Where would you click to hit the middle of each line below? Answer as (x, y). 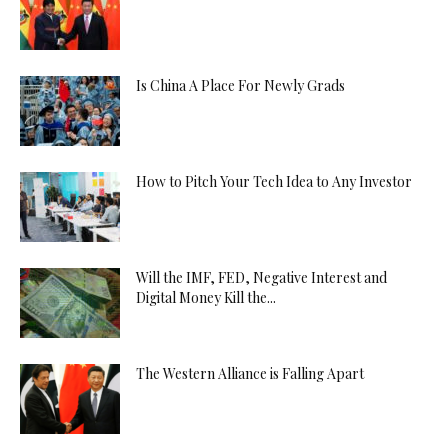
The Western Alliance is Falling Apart (250, 373)
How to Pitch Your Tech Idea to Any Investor (274, 181)
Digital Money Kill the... (206, 297)
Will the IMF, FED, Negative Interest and (261, 277)
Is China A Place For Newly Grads (240, 85)
